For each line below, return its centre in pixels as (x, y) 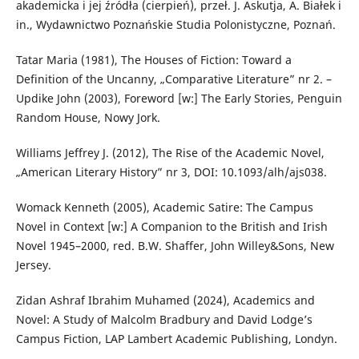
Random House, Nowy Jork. (88, 117)
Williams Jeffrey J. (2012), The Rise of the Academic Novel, (170, 152)
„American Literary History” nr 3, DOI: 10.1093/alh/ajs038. (171, 171)
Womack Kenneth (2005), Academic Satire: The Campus (164, 207)
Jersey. (33, 264)
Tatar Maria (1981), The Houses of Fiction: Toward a (153, 59)
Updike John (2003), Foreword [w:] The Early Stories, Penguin (179, 98)
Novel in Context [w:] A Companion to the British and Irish (171, 226)
